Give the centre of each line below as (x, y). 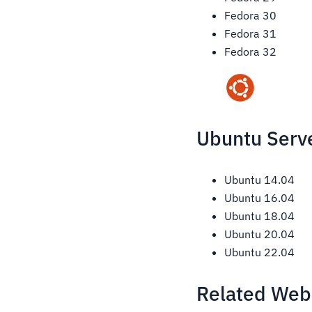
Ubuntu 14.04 (260, 180)
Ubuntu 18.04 (260, 216)
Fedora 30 (251, 16)
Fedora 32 (251, 52)
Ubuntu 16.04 (260, 198)
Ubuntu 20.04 (260, 234)
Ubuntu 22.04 (260, 252)
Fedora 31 (251, 34)
